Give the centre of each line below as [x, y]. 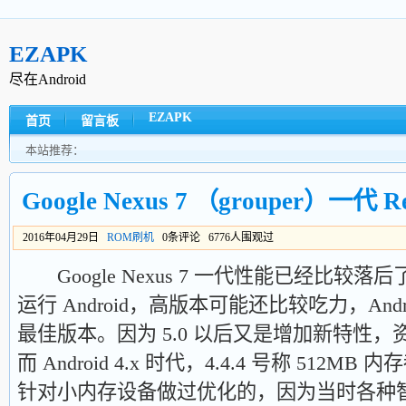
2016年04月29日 [65, 237]
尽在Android [48, 79]
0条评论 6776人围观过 [217, 237]
